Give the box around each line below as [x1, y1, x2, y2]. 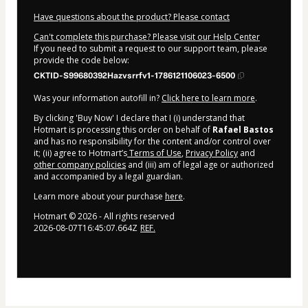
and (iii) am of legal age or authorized [126, 159, 274, 171]
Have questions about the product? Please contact [34, 11, 230, 23]
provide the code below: [34, 54, 129, 67]
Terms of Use [127, 147, 181, 159]
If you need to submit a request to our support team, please [34, 43, 267, 55]
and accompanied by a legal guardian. [34, 170, 183, 183]
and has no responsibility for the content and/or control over [34, 135, 271, 148]
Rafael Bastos [212, 124, 274, 136]
